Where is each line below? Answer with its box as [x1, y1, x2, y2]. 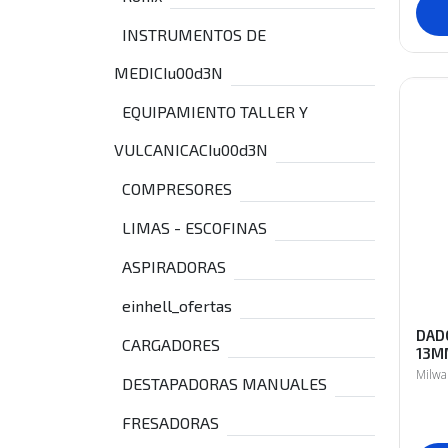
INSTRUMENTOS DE [122, 25, 266, 44]
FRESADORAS [122, 413, 219, 432]
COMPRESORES [122, 179, 232, 198]
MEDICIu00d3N [114, 63, 223, 82]
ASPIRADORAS [122, 257, 226, 276]
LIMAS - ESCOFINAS [122, 218, 267, 237]
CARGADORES [122, 335, 220, 354]
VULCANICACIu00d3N [114, 140, 268, 159]
